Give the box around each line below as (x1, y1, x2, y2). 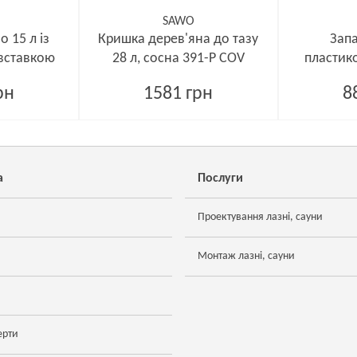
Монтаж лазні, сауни (198, 250, 295, 262)
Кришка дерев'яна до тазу (98, 32, 259, 47)
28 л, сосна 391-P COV (112, 51, 245, 66)
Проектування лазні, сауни (198, 211, 323, 223)
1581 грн (143, 84, 214, 104)
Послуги (198, 172, 243, 185)
